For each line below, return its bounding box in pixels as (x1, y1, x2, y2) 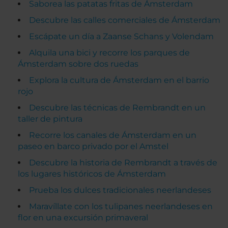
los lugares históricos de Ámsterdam (18, 169, 166, 179)
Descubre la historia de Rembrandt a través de (29, 158, 217, 167)
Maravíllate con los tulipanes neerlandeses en (29, 202, 213, 211)
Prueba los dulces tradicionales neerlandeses (29, 185, 211, 195)
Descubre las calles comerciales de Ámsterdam (29, 15, 220, 25)
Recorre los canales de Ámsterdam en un (29, 130, 196, 140)
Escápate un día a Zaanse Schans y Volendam (29, 32, 214, 41)
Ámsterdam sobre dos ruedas (18, 59, 138, 69)
